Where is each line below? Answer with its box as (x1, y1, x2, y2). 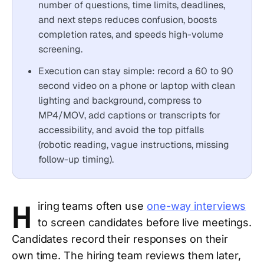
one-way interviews (146, 200, 246, 212)
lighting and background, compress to (38, 94, 202, 107)
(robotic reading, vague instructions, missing (38, 138, 229, 151)
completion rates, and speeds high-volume (38, 28, 223, 41)
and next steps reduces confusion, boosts (38, 14, 217, 26)
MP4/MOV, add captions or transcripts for (38, 109, 220, 121)
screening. (38, 43, 82, 55)
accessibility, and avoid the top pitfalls (38, 124, 204, 136)
